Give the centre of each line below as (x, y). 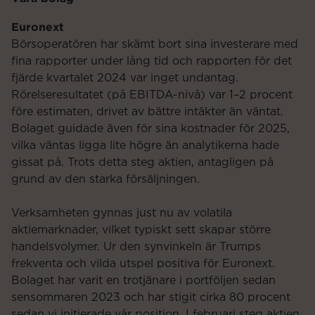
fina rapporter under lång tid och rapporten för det (152, 61)
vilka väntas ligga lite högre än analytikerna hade (145, 145)
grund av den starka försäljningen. (105, 179)
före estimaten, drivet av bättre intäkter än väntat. (147, 111)
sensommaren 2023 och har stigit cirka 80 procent (151, 297)
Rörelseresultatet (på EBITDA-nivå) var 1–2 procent (152, 95)
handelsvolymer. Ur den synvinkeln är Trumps (136, 246)
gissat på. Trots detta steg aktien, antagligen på (142, 162)
